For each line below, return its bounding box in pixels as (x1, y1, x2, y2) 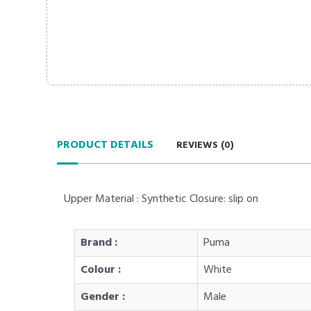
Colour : (81, 261, 121, 279)
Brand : (81, 234, 118, 252)
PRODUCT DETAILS (57, 136, 154, 154)
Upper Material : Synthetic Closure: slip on (64, 190, 259, 208)
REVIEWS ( (176, 137, 225, 153)
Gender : (81, 288, 126, 306)
